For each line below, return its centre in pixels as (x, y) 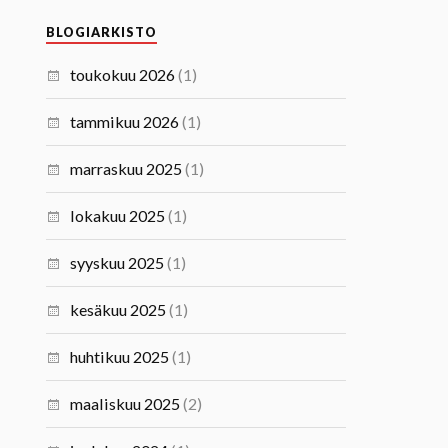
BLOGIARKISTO (102, 32)
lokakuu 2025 (118, 215)
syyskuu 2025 (117, 262)
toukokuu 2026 (123, 74)
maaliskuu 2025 (125, 403)
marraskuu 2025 (126, 168)
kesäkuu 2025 (118, 309)
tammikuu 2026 (125, 121)
